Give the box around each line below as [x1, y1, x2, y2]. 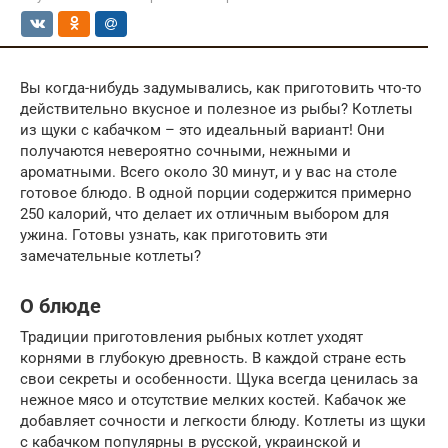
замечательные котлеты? [20, 247, 201, 265]
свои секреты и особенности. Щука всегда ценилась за [20, 370, 418, 388]
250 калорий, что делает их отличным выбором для [20, 205, 389, 223]
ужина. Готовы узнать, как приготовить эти [20, 226, 328, 244]
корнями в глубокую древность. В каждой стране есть [20, 349, 406, 367]
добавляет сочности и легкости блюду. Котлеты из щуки [20, 412, 426, 430]
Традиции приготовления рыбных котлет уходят [20, 328, 363, 346]
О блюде [20, 295, 101, 319]
